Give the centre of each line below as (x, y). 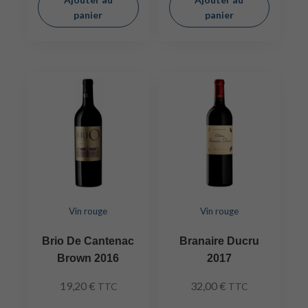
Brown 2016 (88, 258)
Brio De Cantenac (88, 241)
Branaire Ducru (219, 241)
